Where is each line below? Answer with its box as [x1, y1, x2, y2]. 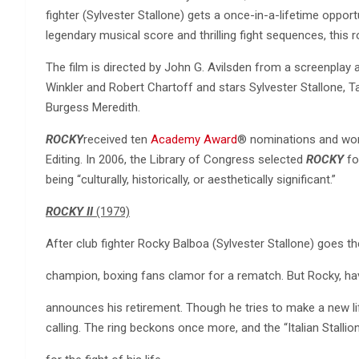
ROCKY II [46, 204, 93, 219]
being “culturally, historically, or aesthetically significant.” [46, 171, 336, 187]
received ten [83, 131, 151, 147]
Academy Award [151, 131, 237, 147]
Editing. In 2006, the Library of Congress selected [46, 151, 306, 167]
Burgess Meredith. [46, 99, 140, 115]
